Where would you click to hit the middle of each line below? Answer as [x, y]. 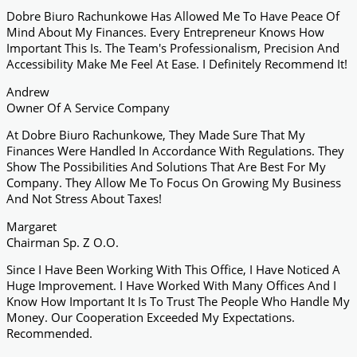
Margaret [31, 226]
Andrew [28, 91]
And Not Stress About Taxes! [84, 199]
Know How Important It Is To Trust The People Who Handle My [178, 302]
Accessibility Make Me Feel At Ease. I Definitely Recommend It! [177, 64]
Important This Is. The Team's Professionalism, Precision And [173, 48]
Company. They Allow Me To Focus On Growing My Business [174, 183]
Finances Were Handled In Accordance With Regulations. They [175, 151]
